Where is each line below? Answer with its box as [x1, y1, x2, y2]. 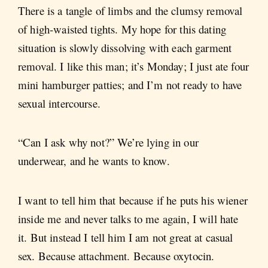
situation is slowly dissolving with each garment [18, 39, 232, 55]
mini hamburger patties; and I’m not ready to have [18, 77, 242, 92]
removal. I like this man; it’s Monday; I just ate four [18, 58, 249, 74]
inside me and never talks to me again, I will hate [18, 211, 239, 226]
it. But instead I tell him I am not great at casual [18, 229, 233, 245]
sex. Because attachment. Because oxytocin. [18, 248, 215, 263]
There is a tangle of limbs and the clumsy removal [18, 2, 243, 18]
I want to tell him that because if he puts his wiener [18, 192, 248, 208]
